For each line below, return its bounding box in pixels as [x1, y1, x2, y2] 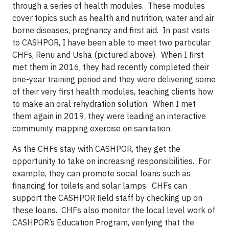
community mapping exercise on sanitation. [12, 123, 172, 133]
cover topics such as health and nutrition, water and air [12, 13, 214, 23]
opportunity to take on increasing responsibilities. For [12, 156, 211, 166]
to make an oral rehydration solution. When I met [12, 99, 196, 109]
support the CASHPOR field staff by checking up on [12, 193, 202, 203]
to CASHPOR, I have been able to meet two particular [12, 37, 211, 48]
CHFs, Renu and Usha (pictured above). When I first [12, 50, 204, 60]
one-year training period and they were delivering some [12, 74, 216, 84]
